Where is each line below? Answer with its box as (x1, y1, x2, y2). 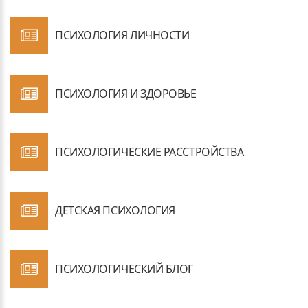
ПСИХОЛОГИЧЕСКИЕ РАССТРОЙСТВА (55, 144, 244, 159)
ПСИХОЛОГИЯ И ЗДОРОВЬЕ (55, 86, 197, 101)
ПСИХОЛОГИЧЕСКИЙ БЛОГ (55, 261, 193, 276)
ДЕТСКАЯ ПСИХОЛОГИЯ (55, 203, 175, 218)
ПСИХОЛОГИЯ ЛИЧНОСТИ (55, 27, 190, 43)
